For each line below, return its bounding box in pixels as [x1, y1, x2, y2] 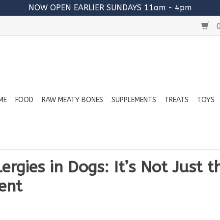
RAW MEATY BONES [42, 96, 103, 104]
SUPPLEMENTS [111, 96, 156, 104]
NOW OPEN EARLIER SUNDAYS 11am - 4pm [28, 3, 192, 12]
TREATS [165, 96, 189, 104]
